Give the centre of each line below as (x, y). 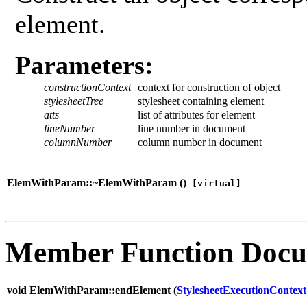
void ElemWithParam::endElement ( (92, 290)
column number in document (200, 143)
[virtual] (214, 184)
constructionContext (87, 88)
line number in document (192, 129)
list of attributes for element (196, 115)
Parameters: (84, 65)
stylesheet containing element (201, 101)
